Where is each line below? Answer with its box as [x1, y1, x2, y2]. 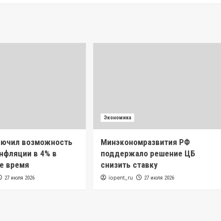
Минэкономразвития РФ [100, 137, 190, 147]
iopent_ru [108, 174, 133, 182]
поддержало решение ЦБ [100, 148, 195, 159]
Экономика [103, 114, 131, 121]
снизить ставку [100, 160, 158, 170]
